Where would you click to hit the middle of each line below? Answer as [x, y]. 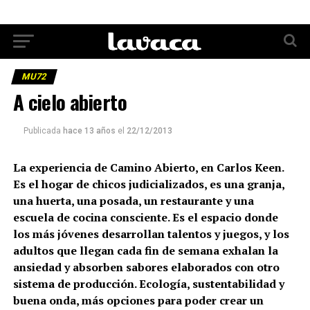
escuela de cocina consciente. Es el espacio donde [145, 225]
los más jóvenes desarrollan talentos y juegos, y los [151, 241]
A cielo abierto [70, 109]
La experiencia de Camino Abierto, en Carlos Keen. [148, 175]
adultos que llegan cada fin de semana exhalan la [145, 258]
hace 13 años [89, 138]
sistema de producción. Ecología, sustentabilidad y [148, 291]
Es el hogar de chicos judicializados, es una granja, [148, 192]
